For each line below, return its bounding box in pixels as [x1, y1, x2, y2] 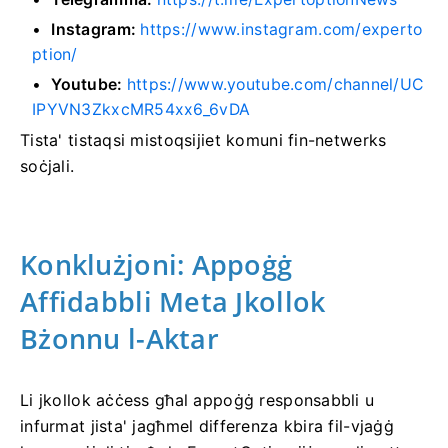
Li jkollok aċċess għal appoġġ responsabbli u [20, 390, 375, 410]
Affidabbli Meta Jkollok [20, 283, 326, 320]
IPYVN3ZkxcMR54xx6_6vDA [32, 100, 251, 119]
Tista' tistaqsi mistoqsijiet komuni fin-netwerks [20, 130, 387, 150]
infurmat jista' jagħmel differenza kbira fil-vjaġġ [20, 416, 394, 436]
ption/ [32, 45, 78, 64]
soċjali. [20, 156, 75, 176]
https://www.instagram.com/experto [140, 20, 423, 39]
